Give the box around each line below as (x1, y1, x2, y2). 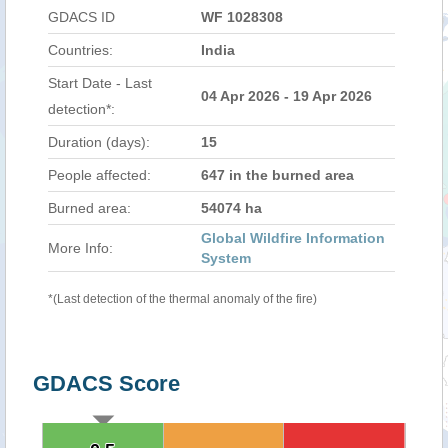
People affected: (48, 167, 151, 183)
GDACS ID (48, 9, 115, 25)
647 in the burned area (201, 167, 354, 183)
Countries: (48, 42, 113, 58)
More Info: (48, 240, 113, 256)
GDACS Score (33, 371, 180, 396)
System (201, 250, 251, 266)
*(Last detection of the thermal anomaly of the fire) (48, 292, 317, 306)
